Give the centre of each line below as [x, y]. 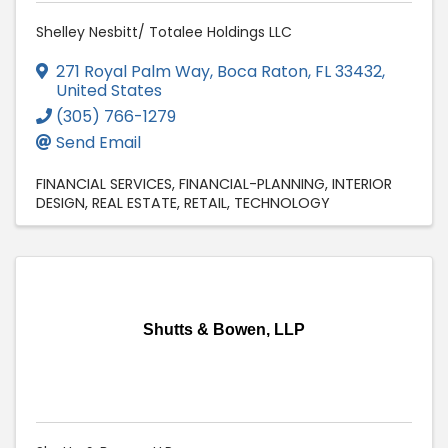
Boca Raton [262, 72]
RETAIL [205, 203]
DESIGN [60, 203]
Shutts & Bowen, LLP [224, 330]
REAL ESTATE [134, 203]
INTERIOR [362, 184]
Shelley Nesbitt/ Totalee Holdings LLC [164, 32]
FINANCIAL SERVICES [104, 184]
